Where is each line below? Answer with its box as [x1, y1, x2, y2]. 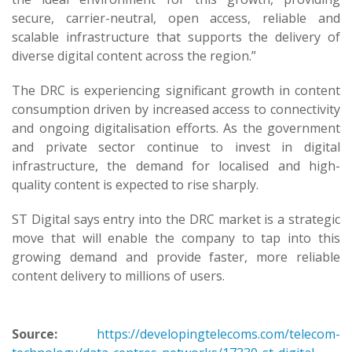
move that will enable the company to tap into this [12, 229, 340, 247]
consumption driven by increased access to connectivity [12, 101, 340, 118]
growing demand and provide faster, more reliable [12, 248, 340, 266]
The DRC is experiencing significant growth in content [12, 82, 340, 99]
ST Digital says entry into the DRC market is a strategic [12, 211, 340, 228]
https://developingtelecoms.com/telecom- [97, 325, 340, 343]
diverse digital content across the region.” [12, 47, 256, 64]
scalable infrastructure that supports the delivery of [12, 28, 340, 46]
